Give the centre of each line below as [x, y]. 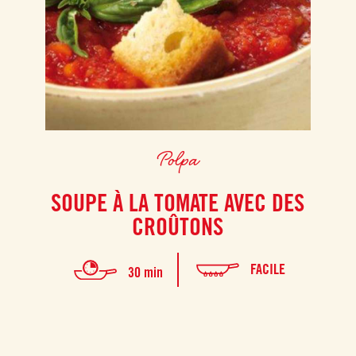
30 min [145, 273]
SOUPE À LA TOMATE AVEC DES [178, 202]
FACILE [267, 269]
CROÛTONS [178, 226]
